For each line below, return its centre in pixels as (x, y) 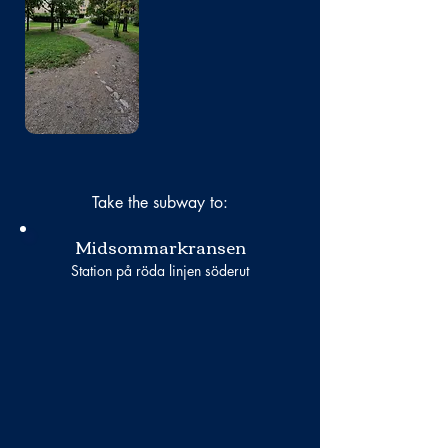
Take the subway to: (160, 202)
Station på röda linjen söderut (160, 270)
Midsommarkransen (160, 246)
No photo (82, 22)
